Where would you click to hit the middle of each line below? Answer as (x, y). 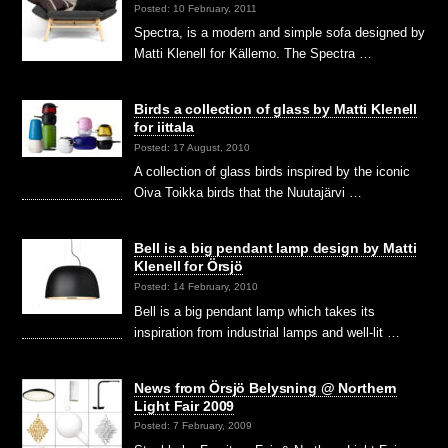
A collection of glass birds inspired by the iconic (272, 172)
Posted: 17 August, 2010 (192, 147)
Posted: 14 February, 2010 (196, 286)
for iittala (164, 127)
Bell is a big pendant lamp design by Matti (275, 248)
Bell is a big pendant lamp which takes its (255, 311)
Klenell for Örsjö (188, 266)
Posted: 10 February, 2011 (196, 8)
